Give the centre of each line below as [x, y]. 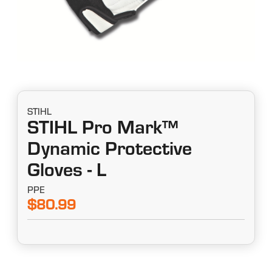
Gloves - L [67, 173]
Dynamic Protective [110, 151]
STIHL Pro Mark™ [103, 130]
